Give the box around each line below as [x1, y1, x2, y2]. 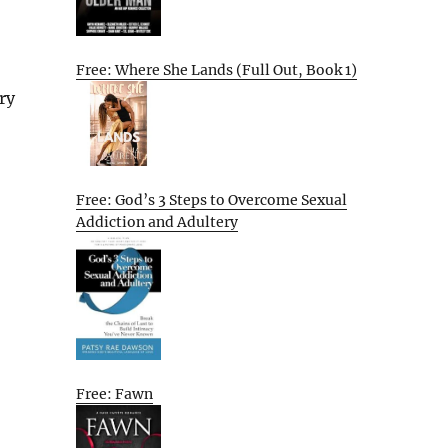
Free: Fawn [76, 384, 153, 403]
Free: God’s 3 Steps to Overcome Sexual [76, 190, 347, 209]
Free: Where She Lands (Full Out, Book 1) [76, 60, 357, 79]
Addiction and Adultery [76, 212, 238, 231]
